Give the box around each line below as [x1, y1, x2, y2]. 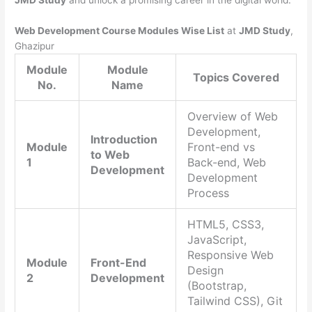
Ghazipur [15, 40, 55, 52]
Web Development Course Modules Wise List [15, 25, 225, 37]
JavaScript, [187, 233, 247, 247]
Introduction [91, 132, 158, 147]
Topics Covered [193, 70, 280, 85]
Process [187, 186, 230, 201]
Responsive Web [187, 248, 274, 263]
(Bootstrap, [187, 279, 247, 293]
